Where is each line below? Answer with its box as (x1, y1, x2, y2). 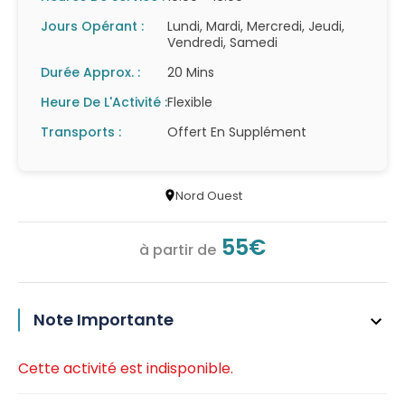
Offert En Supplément (167, 123, 306, 141)
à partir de (139, 240, 220, 260)
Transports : (41, 123, 121, 141)
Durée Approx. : (41, 63, 140, 81)
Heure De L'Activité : (41, 93, 167, 111)
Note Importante (33, 308, 174, 331)
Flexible (167, 93, 212, 111)
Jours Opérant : (41, 17, 144, 35)
